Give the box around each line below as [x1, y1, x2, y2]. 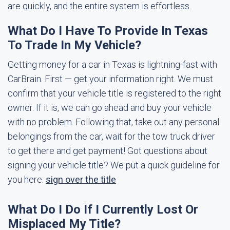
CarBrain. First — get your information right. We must [8, 73, 213, 84]
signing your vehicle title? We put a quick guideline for [8, 160, 220, 170]
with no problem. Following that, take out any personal [8, 117, 219, 127]
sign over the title [46, 174, 116, 185]
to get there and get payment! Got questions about [8, 145, 207, 156]
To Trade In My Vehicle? [8, 38, 141, 52]
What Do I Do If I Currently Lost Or [8, 202, 198, 217]
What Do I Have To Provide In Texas [8, 24, 208, 38]
